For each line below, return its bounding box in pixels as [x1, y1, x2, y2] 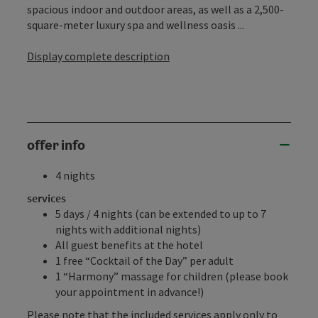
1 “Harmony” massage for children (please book [55, 268, 288, 283]
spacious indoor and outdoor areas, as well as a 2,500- [27, 1, 284, 16]
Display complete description [27, 48, 170, 63]
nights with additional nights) [55, 221, 201, 236]
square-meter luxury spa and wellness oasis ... [27, 17, 244, 32]
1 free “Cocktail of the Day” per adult [55, 253, 234, 268]
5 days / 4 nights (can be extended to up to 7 [55, 206, 266, 221]
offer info [27, 136, 85, 155]
